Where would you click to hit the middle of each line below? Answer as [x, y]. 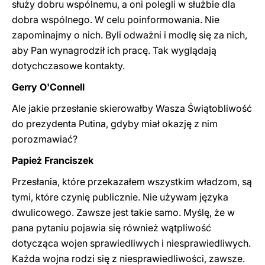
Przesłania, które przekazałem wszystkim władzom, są [132, 182]
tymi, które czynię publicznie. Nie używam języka [120, 197]
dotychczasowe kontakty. [68, 66]
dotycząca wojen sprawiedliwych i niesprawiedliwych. [131, 243]
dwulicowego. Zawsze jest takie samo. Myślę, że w [123, 212]
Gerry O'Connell [48, 87]
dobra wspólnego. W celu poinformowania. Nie [116, 20]
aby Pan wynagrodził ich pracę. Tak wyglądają [114, 50]
